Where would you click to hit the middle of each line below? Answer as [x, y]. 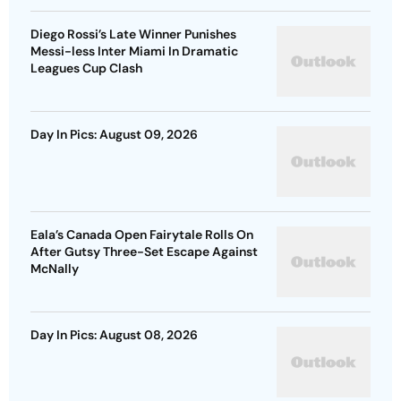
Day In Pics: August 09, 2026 [114, 134]
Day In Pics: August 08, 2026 [114, 334]
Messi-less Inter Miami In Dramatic [134, 51]
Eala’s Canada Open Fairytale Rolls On [142, 234]
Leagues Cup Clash [86, 68]
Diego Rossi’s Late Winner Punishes [133, 34]
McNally [55, 268]
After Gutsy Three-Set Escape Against [144, 251]
